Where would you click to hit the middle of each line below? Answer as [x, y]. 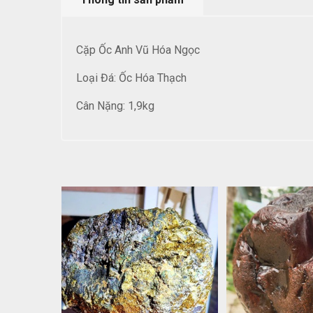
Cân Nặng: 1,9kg [115, 106]
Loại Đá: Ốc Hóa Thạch [131, 78]
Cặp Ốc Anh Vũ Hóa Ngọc [139, 50]
